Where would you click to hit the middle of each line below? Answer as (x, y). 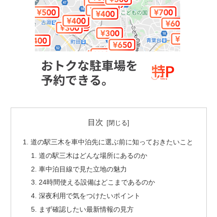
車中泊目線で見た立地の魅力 (83, 169)
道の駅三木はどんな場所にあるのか (93, 155)
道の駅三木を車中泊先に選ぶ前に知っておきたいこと (112, 142)
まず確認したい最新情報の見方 (86, 209)
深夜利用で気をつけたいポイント (90, 196)
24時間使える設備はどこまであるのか (97, 182)
